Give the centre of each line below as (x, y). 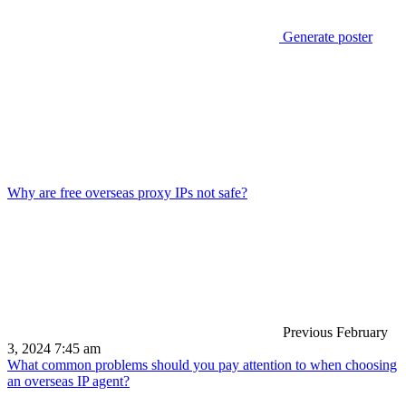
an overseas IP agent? (68, 381)
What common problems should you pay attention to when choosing (202, 364)
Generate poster (326, 36)
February (362, 332)
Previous (306, 332)
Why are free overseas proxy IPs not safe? (127, 192)
